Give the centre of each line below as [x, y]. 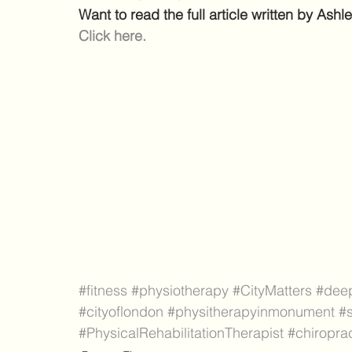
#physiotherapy [180, 291]
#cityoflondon [121, 312]
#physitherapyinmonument [251, 312]
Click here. [112, 36]
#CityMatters [272, 291]
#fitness [103, 291]
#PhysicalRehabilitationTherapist [181, 333]
